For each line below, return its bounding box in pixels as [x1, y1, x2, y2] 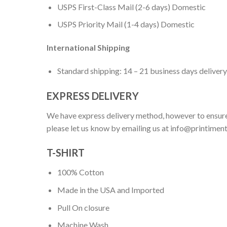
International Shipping [47, 43, 130, 52]
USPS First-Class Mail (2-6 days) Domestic [57, 2, 206, 12]
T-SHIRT [47, 146, 85, 159]
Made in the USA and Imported [57, 184, 164, 195]
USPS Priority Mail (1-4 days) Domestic [57, 19, 195, 29]
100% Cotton [57, 167, 104, 177]
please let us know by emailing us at [47, 123, 170, 133]
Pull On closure [57, 202, 109, 212]
